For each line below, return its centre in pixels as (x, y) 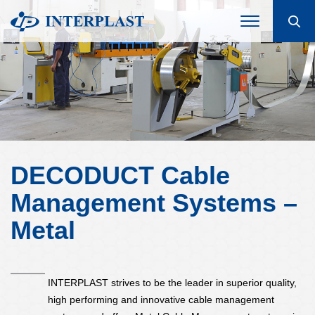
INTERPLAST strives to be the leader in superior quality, (172, 283)
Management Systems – (154, 203)
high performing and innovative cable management (161, 300)
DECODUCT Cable (120, 175)
